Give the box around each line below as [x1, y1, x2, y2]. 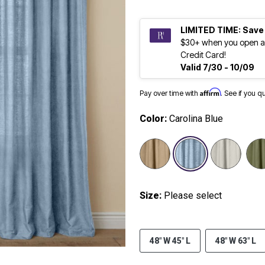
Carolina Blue [169, 113, 223, 125]
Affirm [200, 88, 221, 97]
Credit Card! [180, 50, 228, 60]
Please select [164, 190, 222, 202]
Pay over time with [140, 89, 200, 98]
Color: [140, 113, 169, 125]
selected [210, 139, 246, 151]
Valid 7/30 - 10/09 [180, 62, 254, 73]
